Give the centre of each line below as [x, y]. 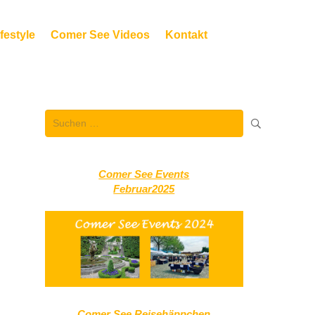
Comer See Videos [100, 35]
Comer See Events [144, 175]
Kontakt [186, 35]
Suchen [61, 117]
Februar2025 [144, 189]
